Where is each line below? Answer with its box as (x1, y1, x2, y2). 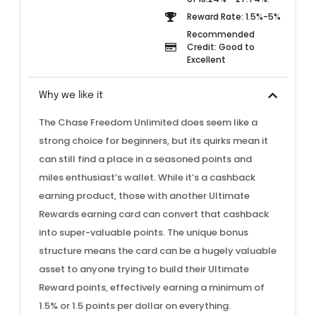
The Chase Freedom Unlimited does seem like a (39, 115, 257, 129)
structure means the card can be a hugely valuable (39, 243, 276, 257)
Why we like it (39, 90, 103, 100)
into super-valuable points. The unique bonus (39, 225, 248, 239)
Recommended (186, 28, 255, 40)
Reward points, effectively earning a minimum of (39, 280, 265, 294)
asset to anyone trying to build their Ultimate (39, 262, 249, 276)
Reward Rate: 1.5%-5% (186, 10, 281, 23)
